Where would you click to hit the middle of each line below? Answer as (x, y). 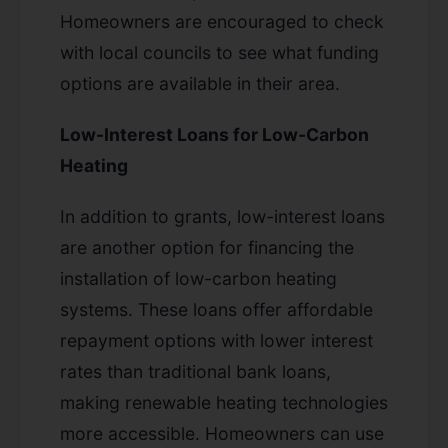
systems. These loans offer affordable (216, 309)
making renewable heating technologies (224, 402)
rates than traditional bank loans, (195, 371)
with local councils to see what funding (219, 52)
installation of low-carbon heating (198, 278)
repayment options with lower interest (216, 340)
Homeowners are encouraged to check (222, 21)
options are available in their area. (200, 83)
